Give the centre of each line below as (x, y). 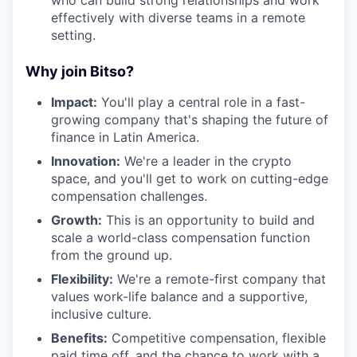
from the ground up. (112, 255)
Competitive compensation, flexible (217, 337)
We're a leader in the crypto (206, 161)
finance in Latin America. (125, 137)
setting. (73, 35)
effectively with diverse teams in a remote (178, 17)
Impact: (74, 102)
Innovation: (86, 161)
